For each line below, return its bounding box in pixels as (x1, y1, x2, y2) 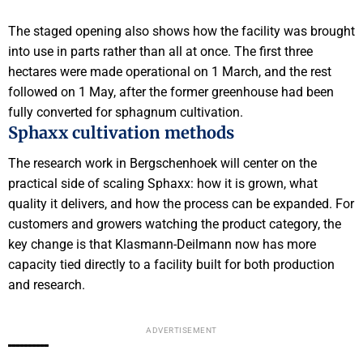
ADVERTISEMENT (146, 326, 217, 335)
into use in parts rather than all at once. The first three (8, 43, 313, 59)
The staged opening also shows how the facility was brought (8, 23, 355, 39)
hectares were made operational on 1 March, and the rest (8, 63, 331, 79)
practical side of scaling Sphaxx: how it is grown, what (8, 176, 318, 192)
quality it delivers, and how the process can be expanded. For (8, 196, 354, 212)
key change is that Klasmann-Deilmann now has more (8, 237, 316, 253)
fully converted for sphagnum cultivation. (8, 104, 243, 120)
